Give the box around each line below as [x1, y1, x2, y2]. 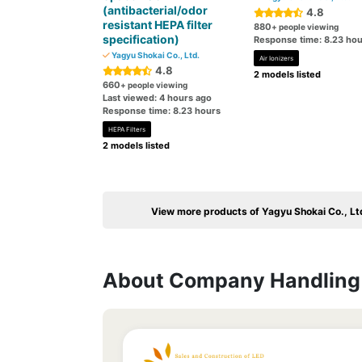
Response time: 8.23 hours [103, 105, 221, 116]
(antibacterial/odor [103, 3, 208, 17]
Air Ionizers [259, 54, 293, 62]
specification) [103, 32, 179, 46]
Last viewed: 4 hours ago [103, 92, 212, 103]
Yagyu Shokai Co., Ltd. [110, 50, 200, 60]
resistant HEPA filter [103, 18, 213, 32]
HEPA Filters [108, 125, 145, 133]
